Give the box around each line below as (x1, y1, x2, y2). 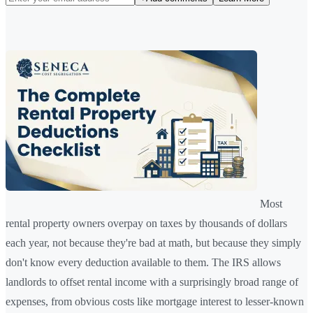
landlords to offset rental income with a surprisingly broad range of (6, 275, 298, 288)
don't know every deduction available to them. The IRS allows (6, 256, 281, 268)
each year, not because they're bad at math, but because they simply (6, 236, 301, 249)
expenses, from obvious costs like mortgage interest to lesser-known (6, 295, 304, 307)
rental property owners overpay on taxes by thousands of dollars (6, 217, 287, 229)
